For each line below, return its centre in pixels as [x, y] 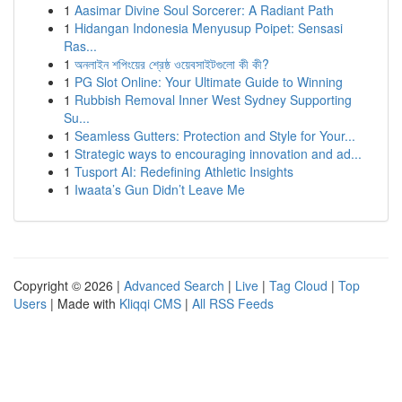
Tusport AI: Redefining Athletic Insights [184, 171]
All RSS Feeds [233, 303]
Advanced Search [174, 285]
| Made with [83, 303]
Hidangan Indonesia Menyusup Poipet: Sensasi [209, 28]
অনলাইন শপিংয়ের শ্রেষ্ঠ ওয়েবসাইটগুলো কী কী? [172, 64]
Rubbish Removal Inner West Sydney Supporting [213, 100]
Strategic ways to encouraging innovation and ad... [218, 153]
